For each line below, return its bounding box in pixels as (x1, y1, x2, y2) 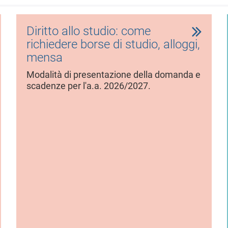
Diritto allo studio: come (26, 23, 151, 38)
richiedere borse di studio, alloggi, (26, 37, 201, 51)
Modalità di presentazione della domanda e (26, 69, 201, 80)
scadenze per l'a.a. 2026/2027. (26, 80, 151, 91)
